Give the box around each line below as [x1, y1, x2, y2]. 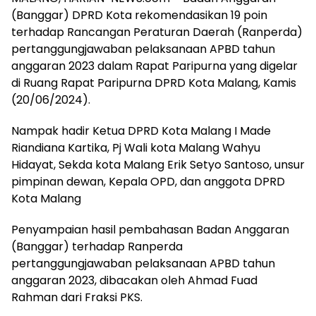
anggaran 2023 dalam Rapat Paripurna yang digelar [11, 57, 298, 74]
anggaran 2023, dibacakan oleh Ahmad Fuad [11, 272, 257, 288]
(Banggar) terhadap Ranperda [11, 238, 183, 255]
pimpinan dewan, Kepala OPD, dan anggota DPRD [11, 173, 285, 190]
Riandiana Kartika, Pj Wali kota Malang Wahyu [11, 139, 260, 156]
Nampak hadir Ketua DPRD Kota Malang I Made [11, 122, 271, 139]
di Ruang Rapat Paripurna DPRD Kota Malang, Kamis [11, 74, 296, 91]
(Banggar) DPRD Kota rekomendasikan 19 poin [11, 6, 267, 23]
